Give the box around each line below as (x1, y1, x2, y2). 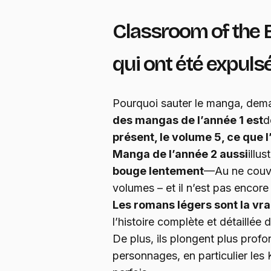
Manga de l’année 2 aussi (113, 147, 248, 160)
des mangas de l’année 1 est (113, 113, 263, 126)
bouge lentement (113, 164, 204, 177)
